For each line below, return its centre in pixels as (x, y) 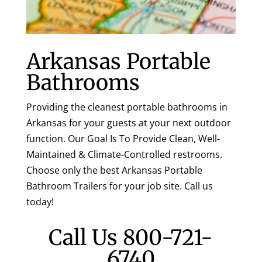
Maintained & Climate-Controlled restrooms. (124, 154)
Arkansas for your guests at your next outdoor (128, 123)
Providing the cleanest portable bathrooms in (127, 107)
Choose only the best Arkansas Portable (114, 170)
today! (40, 201)
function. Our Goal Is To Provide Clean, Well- (123, 138)
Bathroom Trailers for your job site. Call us (119, 186)
